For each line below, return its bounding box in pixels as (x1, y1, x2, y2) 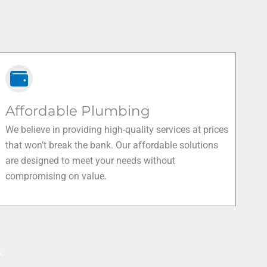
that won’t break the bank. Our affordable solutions (5, 139, 218, 151)
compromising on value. (5, 170, 107, 182)
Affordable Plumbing (5, 103, 150, 119)
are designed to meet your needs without (5, 155, 175, 166)
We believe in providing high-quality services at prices (5, 124, 228, 135)
